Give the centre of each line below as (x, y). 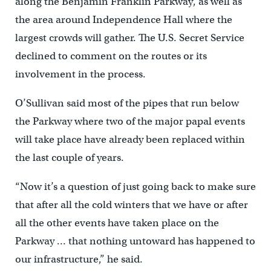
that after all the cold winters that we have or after (131, 204)
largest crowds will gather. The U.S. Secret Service (129, 38)
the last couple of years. (69, 157)
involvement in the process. (81, 74)
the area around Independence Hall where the (123, 19)
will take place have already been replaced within (130, 139)
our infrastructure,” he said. (79, 259)
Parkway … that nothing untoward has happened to (135, 241)
